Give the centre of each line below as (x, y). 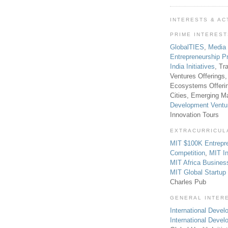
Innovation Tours (194, 115)
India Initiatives (192, 67)
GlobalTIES (187, 47)
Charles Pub (188, 182)
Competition (188, 153)
